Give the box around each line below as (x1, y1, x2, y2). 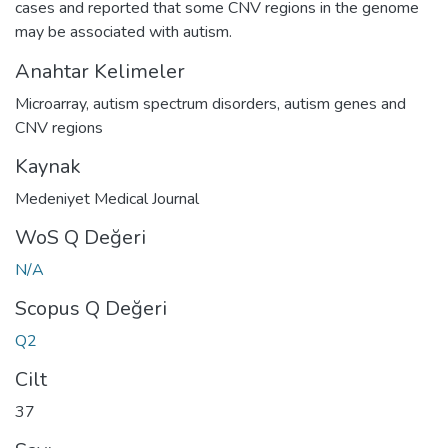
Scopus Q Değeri (15, 294, 167, 322)
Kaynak (15, 152, 81, 180)
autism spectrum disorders (93, 92, 277, 115)
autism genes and (284, 92, 406, 115)
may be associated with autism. (15, 20, 232, 43)
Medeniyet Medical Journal (15, 187, 199, 210)
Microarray (15, 92, 86, 115)
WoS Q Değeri (15, 223, 146, 251)
